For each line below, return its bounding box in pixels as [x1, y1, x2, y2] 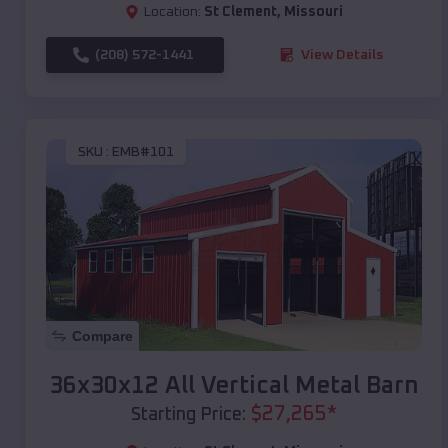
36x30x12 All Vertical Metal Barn [49, 373, 419, 398]
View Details [301, 47, 383, 62]
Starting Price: [131, 405, 246, 424]
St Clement [204, 4, 277, 19]
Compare [72, 327, 133, 344]
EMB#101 [112, 145, 174, 160]
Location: [144, 4, 201, 19]
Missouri [284, 4, 343, 19]
